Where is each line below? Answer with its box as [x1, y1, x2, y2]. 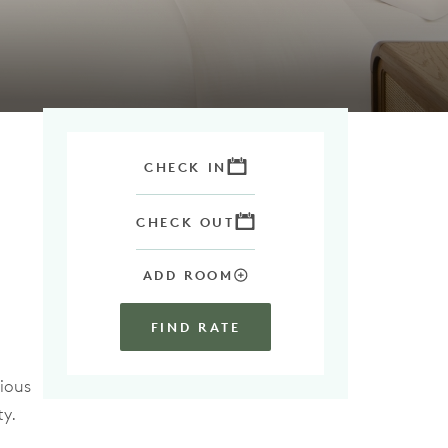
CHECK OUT [136, 214, 235, 230]
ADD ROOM [142, 267, 234, 283]
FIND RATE [150, 319, 241, 335]
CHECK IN [144, 159, 227, 175]
